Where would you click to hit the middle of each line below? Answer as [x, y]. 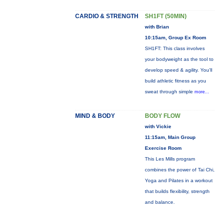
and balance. [160, 202]
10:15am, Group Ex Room [175, 38]
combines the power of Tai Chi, [179, 170]
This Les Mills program [170, 159]
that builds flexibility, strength [177, 191]
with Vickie [158, 126]
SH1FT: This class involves [175, 48]
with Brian [157, 27]
